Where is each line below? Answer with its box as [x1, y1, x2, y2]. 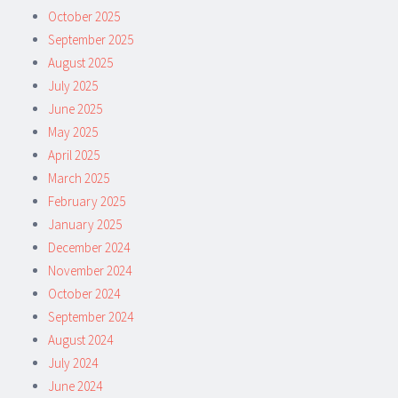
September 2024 [48, 307, 133, 325]
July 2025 [48, 76, 98, 94]
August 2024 [48, 330, 113, 348]
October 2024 [48, 284, 120, 302]
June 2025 [48, 99, 102, 117]
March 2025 [48, 169, 109, 187]
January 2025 [48, 215, 122, 233]
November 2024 [48, 261, 131, 279]
